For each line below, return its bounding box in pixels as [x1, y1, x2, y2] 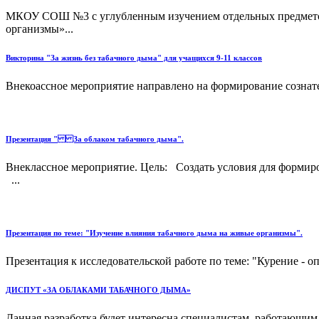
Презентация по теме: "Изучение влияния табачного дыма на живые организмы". [6, 229, 303, 238]
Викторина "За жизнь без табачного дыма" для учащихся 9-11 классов [6, 53, 262, 63]
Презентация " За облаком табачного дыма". [6, 135, 184, 144]
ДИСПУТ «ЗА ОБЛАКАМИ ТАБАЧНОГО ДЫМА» [6, 286, 191, 295]
